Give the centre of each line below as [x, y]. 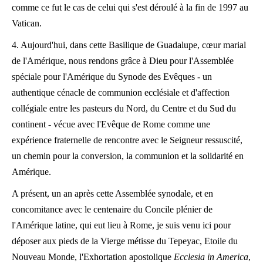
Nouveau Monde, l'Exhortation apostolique [93, 257]
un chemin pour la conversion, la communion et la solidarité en [128, 156]
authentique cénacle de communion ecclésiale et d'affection [121, 92]
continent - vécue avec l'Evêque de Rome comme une [111, 124]
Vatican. [27, 23]
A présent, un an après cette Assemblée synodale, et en [112, 193]
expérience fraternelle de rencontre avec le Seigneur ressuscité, [127, 140]
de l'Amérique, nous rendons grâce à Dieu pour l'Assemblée [123, 61]
